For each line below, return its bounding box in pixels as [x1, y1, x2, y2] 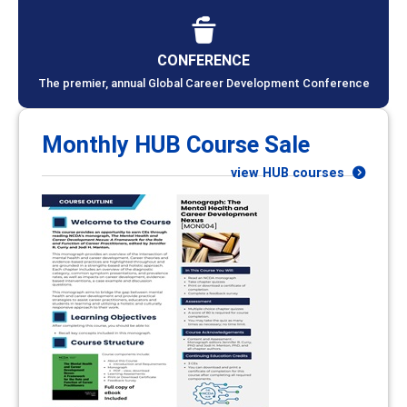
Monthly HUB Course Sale [42, 129, 310, 159]
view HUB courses [231, 164, 348, 181]
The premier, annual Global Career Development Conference [37, 74, 370, 91]
